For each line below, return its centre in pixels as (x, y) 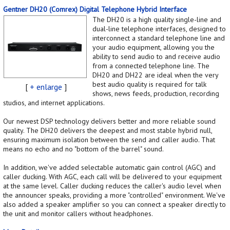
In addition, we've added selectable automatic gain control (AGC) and (109, 167)
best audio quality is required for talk (149, 84)
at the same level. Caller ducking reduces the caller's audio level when (112, 186)
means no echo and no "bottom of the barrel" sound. (83, 149)
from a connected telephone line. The (151, 65)
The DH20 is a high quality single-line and (157, 19)
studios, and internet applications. (54, 102)
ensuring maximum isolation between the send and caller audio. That (109, 139)
